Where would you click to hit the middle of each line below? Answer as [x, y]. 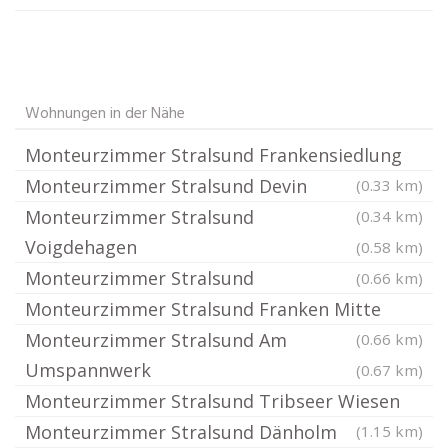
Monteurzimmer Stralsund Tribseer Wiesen [212, 401]
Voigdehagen [81, 247]
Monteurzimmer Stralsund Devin [166, 186]
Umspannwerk [88, 370]
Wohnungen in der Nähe [105, 114]
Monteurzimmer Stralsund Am [156, 340]
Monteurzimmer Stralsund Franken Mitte [203, 309]
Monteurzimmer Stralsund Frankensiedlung [213, 155]
